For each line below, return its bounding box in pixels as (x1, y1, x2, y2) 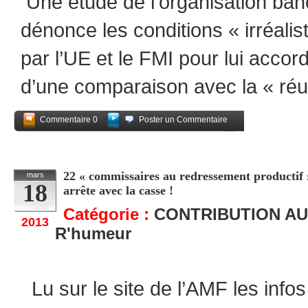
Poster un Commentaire (139, 115, 228, 124)
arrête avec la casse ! (63, 184, 173, 197)
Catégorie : (63, 205, 154, 223)
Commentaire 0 (40, 115, 98, 124)
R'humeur (55, 224, 131, 243)
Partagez (202, 133, 236, 142)
